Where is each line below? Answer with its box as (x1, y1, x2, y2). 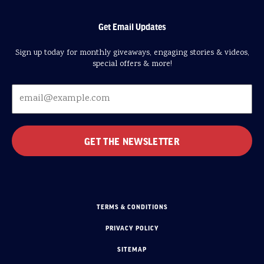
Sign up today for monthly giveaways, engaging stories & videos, (15, 47, 249, 60)
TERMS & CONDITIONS (96, 203, 168, 211)
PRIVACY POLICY (105, 225, 159, 232)
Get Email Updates (98, 22, 166, 32)
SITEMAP (117, 246, 147, 253)
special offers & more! (92, 58, 172, 71)
